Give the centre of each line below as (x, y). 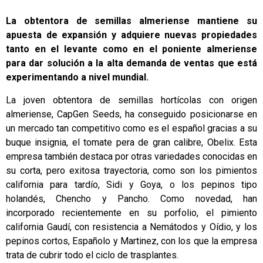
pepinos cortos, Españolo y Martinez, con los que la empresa (131, 241)
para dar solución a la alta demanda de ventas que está (131, 63)
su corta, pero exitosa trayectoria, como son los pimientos (131, 170)
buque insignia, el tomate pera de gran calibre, (107, 142)
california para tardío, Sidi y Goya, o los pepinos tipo (131, 184)
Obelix (220, 142)
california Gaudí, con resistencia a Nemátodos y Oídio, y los (131, 227)
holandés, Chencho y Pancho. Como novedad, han (131, 198)
